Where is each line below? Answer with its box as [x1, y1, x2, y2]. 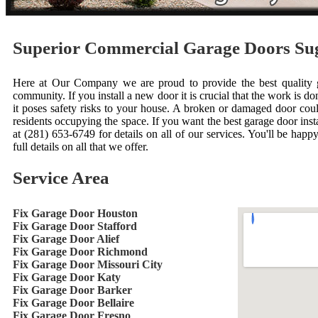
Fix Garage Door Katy [13, 271, 121, 283]
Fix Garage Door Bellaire [13, 297, 134, 309]
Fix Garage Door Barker [13, 284, 132, 296]
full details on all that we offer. [13, 141, 148, 153]
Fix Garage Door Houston [13, 207, 138, 219]
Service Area [13, 168, 109, 187]
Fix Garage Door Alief [13, 233, 119, 245]
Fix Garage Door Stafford [13, 220, 137, 232]
